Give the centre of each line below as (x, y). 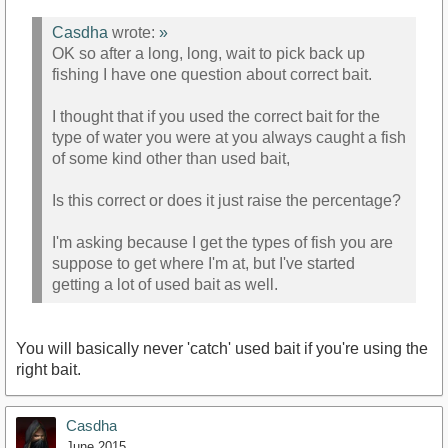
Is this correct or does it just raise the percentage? (226, 200)
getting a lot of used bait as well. (165, 284)
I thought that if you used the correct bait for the (216, 116)
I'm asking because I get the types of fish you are (222, 242)
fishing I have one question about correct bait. (212, 74)
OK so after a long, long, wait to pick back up (208, 53)
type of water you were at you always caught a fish (229, 137)
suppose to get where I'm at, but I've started (203, 263)
